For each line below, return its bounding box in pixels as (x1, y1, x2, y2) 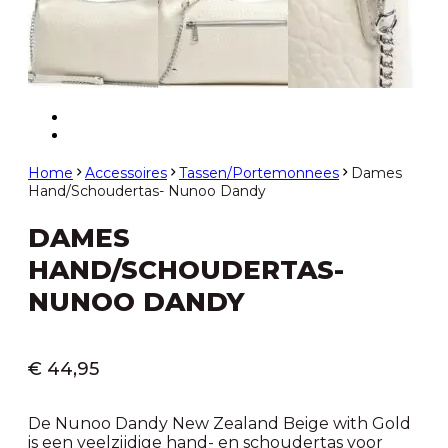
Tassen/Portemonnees (179, 164, 339, 183)
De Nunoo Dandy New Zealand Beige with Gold (28, 413, 411, 433)
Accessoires (85, 164, 167, 183)
